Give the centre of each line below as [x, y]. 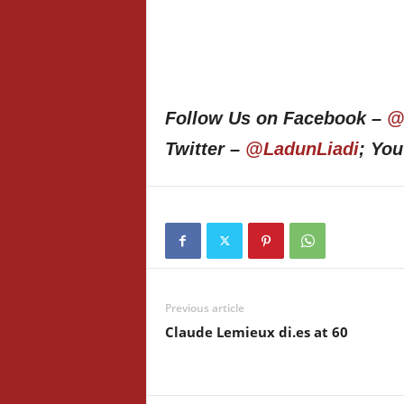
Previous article [204, 308]
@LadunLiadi [302, 149]
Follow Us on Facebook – [275, 118]
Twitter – [205, 149]
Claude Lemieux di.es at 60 [256, 332]
